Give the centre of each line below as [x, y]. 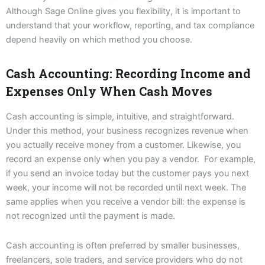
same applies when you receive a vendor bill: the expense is [126, 202]
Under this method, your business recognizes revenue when [127, 131]
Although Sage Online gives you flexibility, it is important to [123, 12]
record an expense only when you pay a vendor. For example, [131, 159]
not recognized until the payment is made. [91, 216]
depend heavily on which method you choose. [99, 40]
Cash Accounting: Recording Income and [128, 74]
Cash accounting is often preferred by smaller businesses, [123, 245]
